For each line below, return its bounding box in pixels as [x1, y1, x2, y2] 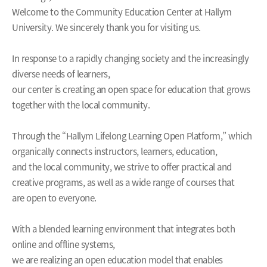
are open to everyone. [12, 191, 97, 205]
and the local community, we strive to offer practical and [12, 160, 232, 174]
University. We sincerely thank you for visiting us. [12, 21, 201, 35]
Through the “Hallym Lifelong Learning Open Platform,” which [12, 129, 252, 143]
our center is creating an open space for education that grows [12, 83, 250, 97]
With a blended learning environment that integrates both [12, 222, 235, 236]
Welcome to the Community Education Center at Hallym [12, 5, 232, 19]
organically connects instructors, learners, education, [12, 145, 217, 159]
